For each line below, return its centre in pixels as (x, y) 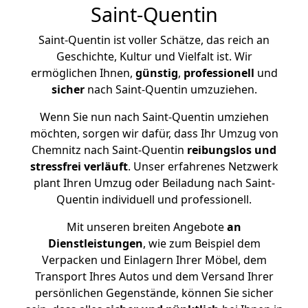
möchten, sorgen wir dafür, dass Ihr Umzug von (154, 133)
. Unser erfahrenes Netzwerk (203, 166)
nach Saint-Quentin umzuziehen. (170, 89)
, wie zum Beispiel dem (201, 243)
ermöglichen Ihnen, (83, 73)
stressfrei (55, 166)
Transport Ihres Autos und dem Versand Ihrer (154, 276)
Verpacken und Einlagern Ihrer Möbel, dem (154, 260)
